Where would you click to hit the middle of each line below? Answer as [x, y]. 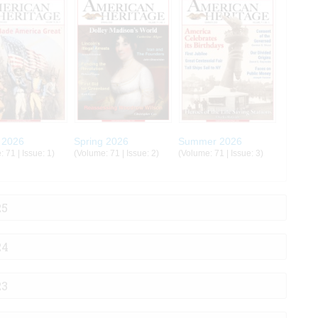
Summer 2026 [210, 142]
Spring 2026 [101, 142]
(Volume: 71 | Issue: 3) [220, 154]
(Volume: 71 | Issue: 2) [116, 154]
